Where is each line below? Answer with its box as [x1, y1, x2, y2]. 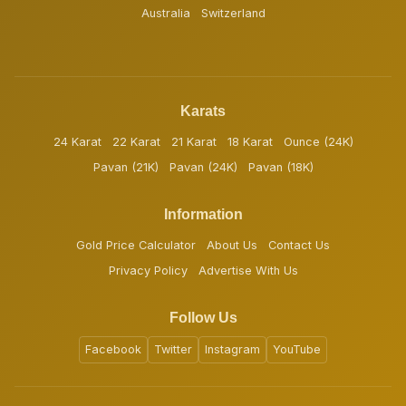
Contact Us [268, 238, 330, 253]
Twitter [154, 343, 192, 357]
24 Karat [53, 135, 101, 150]
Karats [180, 103, 226, 120]
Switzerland [200, 6, 266, 21]
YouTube [273, 343, 321, 357]
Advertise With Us [198, 264, 298, 278]
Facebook [85, 343, 141, 357]
